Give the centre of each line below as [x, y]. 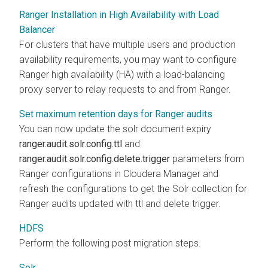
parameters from [207, 159]
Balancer [37, 29]
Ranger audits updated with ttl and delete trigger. [120, 203]
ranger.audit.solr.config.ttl [71, 144]
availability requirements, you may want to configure [128, 59]
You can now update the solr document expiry [115, 129]
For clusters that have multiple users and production [127, 44]
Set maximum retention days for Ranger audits [116, 114]
